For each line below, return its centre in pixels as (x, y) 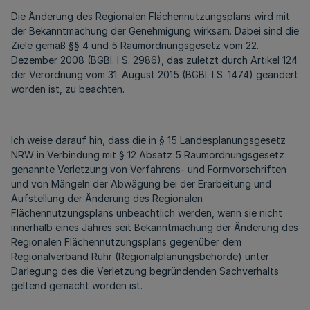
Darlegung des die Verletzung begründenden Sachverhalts (145, 271)
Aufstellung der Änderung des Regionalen (107, 198)
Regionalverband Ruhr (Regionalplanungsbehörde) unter (140, 256)
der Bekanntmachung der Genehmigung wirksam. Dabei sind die (155, 31)
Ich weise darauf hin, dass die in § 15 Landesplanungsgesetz (148, 140)
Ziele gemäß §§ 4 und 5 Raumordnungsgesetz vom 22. (135, 45)
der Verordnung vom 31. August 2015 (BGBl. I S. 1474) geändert (155, 74)
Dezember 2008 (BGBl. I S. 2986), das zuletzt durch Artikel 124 (154, 60)
